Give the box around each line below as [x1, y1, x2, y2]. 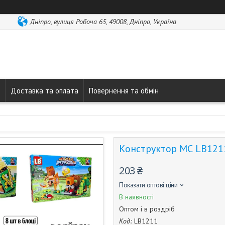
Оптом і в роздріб [119, 204, 175, 213]
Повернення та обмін [89, 85, 159, 95]
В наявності [119, 192, 154, 201]
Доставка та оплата [11, 85, 78, 95]
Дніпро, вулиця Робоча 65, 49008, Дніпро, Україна [30, 17, 176, 26]
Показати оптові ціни [119, 180, 177, 189]
